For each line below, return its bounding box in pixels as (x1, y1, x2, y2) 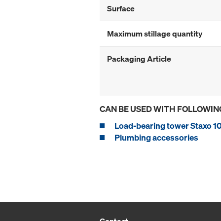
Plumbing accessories (114, 131, 198, 143)
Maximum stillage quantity (107, 28, 202, 39)
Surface (107, 2, 135, 14)
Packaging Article (107, 53, 171, 64)
